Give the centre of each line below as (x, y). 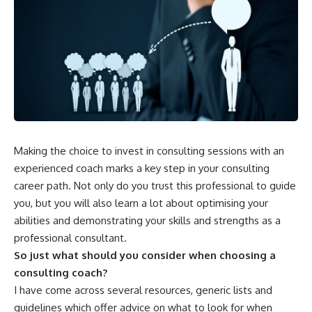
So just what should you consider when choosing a (145, 255)
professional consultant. (70, 237)
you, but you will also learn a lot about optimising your (141, 203)
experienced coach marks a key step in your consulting (142, 168)
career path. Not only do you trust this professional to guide (155, 185)
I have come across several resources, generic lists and (143, 290)
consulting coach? (61, 272)
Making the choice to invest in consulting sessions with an (149, 150)
